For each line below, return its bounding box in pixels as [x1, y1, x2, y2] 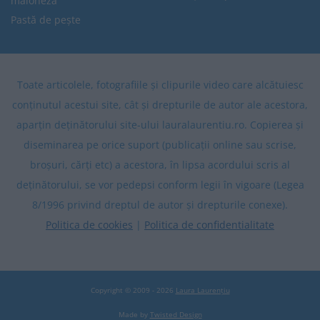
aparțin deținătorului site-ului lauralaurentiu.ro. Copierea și [16, 118, 304, 132]
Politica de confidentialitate [144, 218, 274, 232]
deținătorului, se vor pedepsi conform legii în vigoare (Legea [16, 178, 304, 192]
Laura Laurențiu [175, 285, 230, 296]
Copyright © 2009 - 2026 [90, 285, 176, 296]
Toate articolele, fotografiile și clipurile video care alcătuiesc [16, 78, 304, 92]
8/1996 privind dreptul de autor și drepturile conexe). [32, 198, 288, 212]
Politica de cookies [46, 218, 133, 232]
